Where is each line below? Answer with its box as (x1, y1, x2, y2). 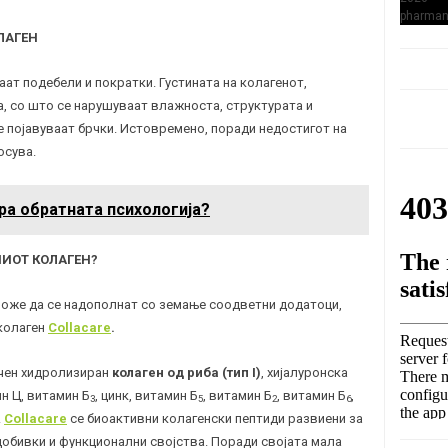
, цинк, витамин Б (95, 387, 198, 403)
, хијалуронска (261, 364, 348, 380)
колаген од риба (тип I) (112, 364, 261, 380)
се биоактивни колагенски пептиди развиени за (67, 410, 363, 426)
